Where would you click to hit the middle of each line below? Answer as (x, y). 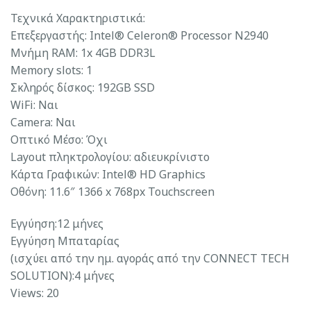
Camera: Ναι (43, 122)
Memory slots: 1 (51, 70)
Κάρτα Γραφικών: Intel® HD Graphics (108, 174)
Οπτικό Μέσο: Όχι (59, 139)
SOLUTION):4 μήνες (62, 275)
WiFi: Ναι (34, 104)
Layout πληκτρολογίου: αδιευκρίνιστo (110, 157)
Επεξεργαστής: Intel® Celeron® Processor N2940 (140, 35)
